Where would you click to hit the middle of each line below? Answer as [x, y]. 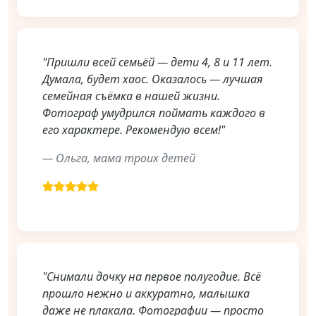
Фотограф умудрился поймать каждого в [154, 113]
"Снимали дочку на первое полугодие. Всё [152, 277]
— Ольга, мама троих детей [119, 158]
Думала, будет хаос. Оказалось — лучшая [153, 79]
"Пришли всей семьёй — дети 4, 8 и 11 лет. [157, 62]
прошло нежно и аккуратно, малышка [146, 294]
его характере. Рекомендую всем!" [134, 130]
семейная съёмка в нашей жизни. [131, 96]
